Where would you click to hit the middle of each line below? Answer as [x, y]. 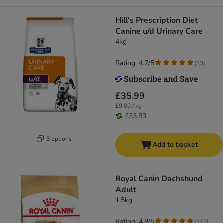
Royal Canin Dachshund [159, 179]
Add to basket [175, 145]
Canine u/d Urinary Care [159, 32]
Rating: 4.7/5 [135, 63]
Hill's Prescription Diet [157, 21]
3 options [59, 139]
